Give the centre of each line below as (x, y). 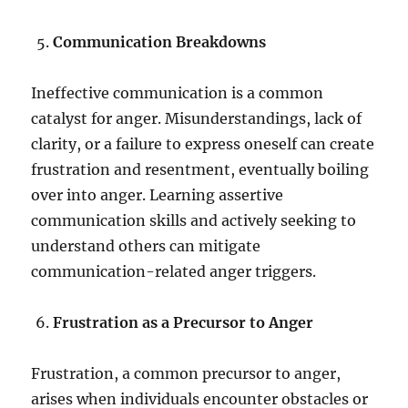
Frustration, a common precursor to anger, (186, 374)
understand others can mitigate (146, 246)
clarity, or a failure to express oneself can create (203, 144)
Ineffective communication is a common (178, 93)
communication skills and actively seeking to (194, 221)
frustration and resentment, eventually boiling (200, 170)
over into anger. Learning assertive (158, 195)
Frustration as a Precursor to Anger (184, 323)
